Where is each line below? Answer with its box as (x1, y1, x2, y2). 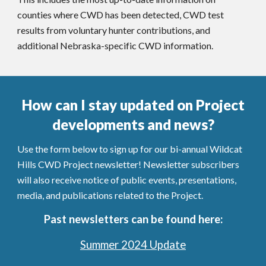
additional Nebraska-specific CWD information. (17, 40, 217, 51)
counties (17, 9, 54, 20)
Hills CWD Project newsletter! (17, 159, 144, 170)
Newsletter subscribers (143, 159, 240, 170)
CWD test (181, 9, 224, 20)
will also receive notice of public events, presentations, (17, 174, 237, 185)
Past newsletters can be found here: (43, 213, 223, 226)
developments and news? (52, 116, 214, 133)
